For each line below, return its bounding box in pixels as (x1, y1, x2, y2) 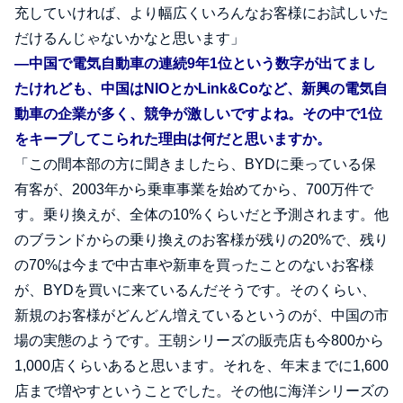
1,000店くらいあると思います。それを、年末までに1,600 (14, 358, 389, 374)
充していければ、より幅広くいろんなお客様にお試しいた (14, 5, 389, 22)
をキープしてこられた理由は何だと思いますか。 (14, 131, 331, 148)
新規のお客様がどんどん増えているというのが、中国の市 (14, 308, 389, 324)
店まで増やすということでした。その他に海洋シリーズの (14, 383, 389, 399)
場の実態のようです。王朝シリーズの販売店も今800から (14, 333, 384, 349)
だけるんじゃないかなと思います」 (14, 31, 245, 47)
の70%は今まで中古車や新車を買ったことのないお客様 (14, 257, 374, 273)
